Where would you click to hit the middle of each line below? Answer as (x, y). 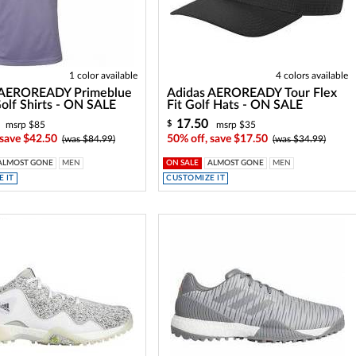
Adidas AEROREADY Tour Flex (252, 93)
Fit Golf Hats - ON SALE (235, 105)
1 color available (103, 75)
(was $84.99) (88, 139)
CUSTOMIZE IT (196, 178)
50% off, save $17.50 (218, 139)
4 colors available (311, 75)
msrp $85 (25, 125)
